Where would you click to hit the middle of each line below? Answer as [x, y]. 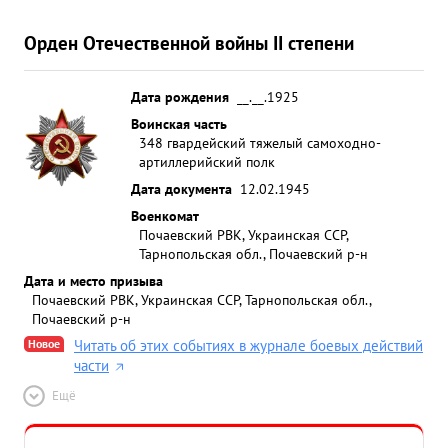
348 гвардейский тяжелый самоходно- [260, 142]
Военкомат [165, 215]
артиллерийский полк [207, 161]
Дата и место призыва [93, 280]
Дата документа [181, 188]
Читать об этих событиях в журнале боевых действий [248, 345]
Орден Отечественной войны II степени [189, 42]
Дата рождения [180, 96]
